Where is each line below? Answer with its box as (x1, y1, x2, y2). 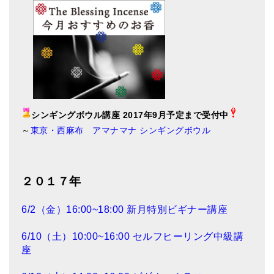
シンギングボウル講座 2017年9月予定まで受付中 (31, 110, 229, 120)
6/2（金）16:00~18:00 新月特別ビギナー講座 (21, 204, 228, 215)
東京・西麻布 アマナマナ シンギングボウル (30, 125, 210, 136)
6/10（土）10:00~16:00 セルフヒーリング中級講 (21, 231, 243, 242)
